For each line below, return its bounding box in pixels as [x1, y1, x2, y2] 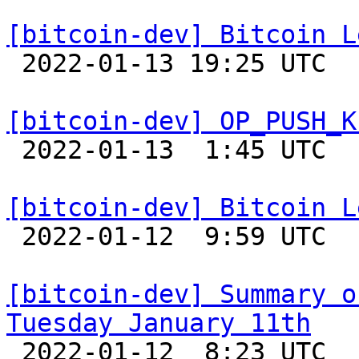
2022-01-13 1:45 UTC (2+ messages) [6, 135, 22, 164]
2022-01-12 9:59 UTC [6, 222, 22, 251]
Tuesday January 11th [6, 309, 311, 337]
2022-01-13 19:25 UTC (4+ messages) [6, 49, 22, 78]
